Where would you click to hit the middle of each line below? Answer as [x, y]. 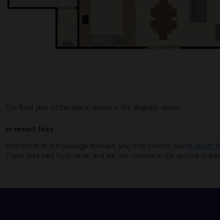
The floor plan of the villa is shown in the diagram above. [93, 107]
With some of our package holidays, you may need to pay [96, 145]
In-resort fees [29, 129]
